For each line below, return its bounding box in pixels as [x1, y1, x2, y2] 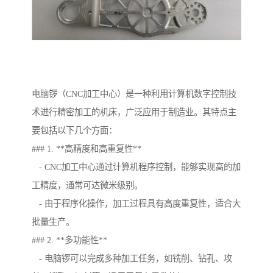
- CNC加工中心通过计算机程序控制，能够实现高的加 [32, 162, 241, 172]
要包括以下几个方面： [32, 126, 117, 136]
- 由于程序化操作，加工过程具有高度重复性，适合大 [32, 199, 241, 209]
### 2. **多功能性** [32, 235, 107, 246]
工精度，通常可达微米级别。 [32, 180, 143, 191]
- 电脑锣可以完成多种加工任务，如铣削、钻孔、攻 [32, 253, 232, 264]
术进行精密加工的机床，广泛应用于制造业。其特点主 [32, 107, 236, 118]
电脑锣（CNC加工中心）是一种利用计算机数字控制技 [32, 89, 236, 99]
